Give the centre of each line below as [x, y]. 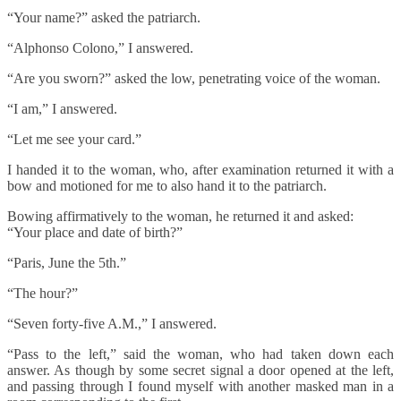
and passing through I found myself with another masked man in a [200, 387]
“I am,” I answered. [64, 109]
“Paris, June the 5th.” [67, 263]
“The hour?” [43, 294]
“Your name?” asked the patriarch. [104, 18]
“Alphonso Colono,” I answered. [102, 48]
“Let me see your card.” [74, 140]
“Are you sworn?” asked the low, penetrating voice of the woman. [196, 79]
